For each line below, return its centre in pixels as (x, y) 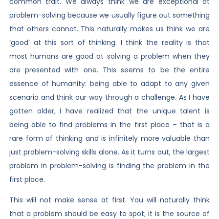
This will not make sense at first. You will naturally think (109, 200)
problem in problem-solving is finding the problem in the (109, 166)
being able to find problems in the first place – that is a (109, 125)
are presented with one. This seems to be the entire (109, 70)
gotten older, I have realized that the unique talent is (109, 111)
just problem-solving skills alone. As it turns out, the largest (109, 152)
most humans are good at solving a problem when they (109, 56)
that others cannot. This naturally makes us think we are (109, 29)
